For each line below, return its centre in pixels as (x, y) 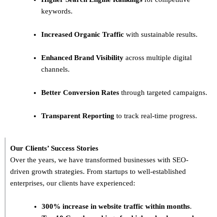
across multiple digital (158, 58)
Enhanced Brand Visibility (82, 58)
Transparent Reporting (78, 116)
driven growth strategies (46, 171)
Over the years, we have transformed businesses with (91, 160)
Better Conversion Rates (80, 93)
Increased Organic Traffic (83, 35)
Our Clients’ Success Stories (54, 148)
